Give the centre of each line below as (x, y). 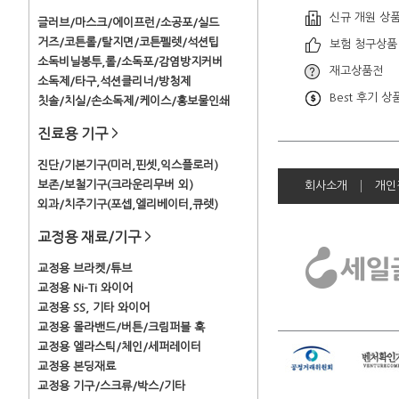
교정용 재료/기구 (91, 237)
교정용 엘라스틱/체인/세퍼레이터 (119, 347)
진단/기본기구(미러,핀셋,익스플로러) (128, 165)
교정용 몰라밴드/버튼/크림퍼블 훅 (121, 327)
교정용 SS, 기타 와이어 (94, 308)
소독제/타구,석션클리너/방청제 (114, 81)
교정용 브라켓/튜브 (85, 269)
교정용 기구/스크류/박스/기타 (111, 386)
